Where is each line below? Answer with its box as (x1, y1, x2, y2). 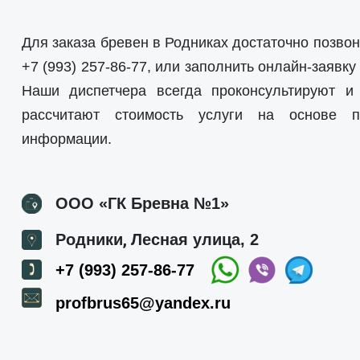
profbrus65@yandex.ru (55, 294, 231, 312)
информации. (22, 131, 112, 147)
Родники (55, 231, 123, 248)
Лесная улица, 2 (131, 231, 259, 248)
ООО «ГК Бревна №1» (55, 194, 229, 212)
